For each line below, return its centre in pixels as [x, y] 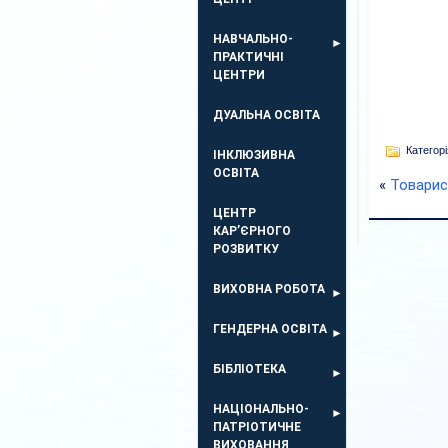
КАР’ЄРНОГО [252, 231]
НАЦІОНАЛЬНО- [261, 409]
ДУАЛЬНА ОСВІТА [266, 115]
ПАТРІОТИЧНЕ [257, 427]
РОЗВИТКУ [246, 249]
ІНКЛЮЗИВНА [254, 155]
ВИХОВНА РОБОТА [269, 289]
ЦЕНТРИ [239, 75]
